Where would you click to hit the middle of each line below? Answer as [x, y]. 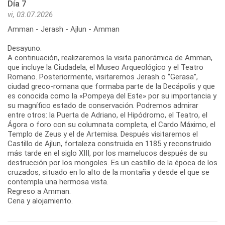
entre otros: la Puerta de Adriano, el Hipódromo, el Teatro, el [107, 115]
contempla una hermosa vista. [58, 182]
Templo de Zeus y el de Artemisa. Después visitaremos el [103, 134]
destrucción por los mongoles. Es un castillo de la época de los [113, 162]
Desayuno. [25, 48]
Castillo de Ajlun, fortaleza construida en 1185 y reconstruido [109, 143]
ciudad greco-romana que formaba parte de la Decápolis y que [111, 86]
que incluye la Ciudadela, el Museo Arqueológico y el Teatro [105, 67]
